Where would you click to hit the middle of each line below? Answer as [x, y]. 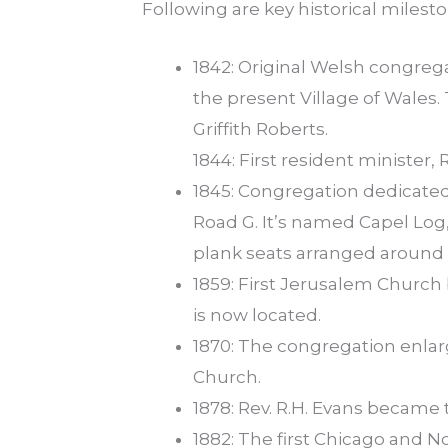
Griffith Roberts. [260, 129]
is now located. [257, 315]
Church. [227, 377]
